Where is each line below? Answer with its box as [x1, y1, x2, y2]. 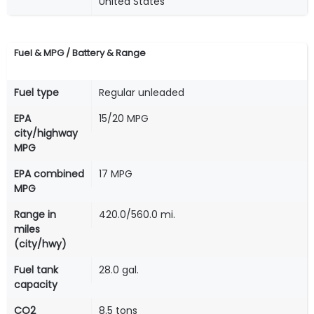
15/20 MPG [99, 111, 149, 126]
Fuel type [14, 86, 59, 100]
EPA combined [14, 167, 84, 182]
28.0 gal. [99, 263, 139, 278]
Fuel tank [14, 263, 58, 278]
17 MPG [99, 167, 132, 182]
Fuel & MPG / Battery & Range [14, 46, 146, 60]
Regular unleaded [99, 86, 184, 100]
